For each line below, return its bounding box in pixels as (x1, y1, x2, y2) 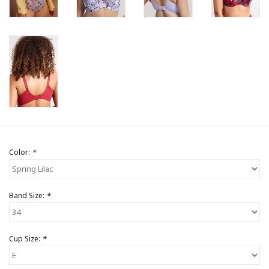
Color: (9, 147, 32, 158)
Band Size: (9, 190, 46, 201)
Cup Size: (9, 234, 42, 244)
